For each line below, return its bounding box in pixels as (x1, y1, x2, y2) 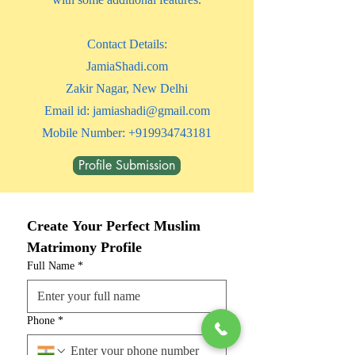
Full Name (27, 260, 74, 272)
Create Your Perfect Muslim (27, 218, 200, 234)
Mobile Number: (42, 126, 128, 139)
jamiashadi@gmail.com (92, 104, 210, 117)
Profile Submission (78, 157, 175, 174)
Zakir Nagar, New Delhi (66, 82, 188, 95)
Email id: (44, 104, 93, 117)
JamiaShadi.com (86, 59, 168, 73)
